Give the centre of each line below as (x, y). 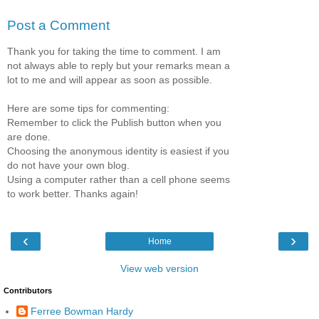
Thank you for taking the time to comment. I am (114, 51)
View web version (159, 269)
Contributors (28, 291)
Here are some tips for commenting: (88, 108)
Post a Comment (58, 26)
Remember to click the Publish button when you (114, 122)
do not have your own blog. (68, 165)
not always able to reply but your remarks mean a (119, 65)
